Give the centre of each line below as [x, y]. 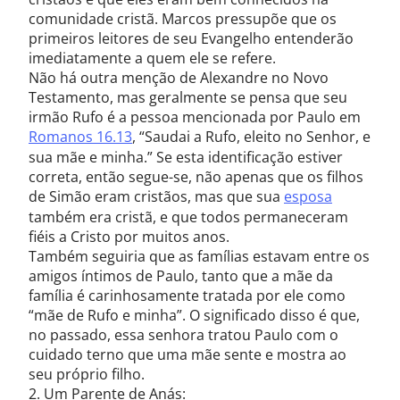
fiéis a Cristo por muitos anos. [129, 237]
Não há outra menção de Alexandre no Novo [179, 78]
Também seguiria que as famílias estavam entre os [199, 256]
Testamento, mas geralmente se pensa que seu [188, 97]
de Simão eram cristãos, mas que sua [156, 196]
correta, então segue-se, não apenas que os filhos [196, 177]
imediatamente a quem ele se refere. [152, 58]
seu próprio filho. [87, 374]
